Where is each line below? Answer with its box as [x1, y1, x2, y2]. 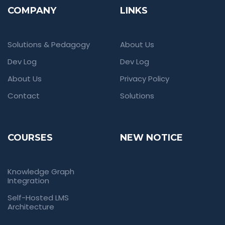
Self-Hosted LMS [8, 192, 69, 203]
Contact [8, 90, 40, 101]
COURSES [8, 132, 53, 143]
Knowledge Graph [8, 166, 74, 177]
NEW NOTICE [120, 132, 183, 143]
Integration [8, 175, 49, 186]
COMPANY [8, 5, 56, 16]
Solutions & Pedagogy [8, 39, 90, 50]
